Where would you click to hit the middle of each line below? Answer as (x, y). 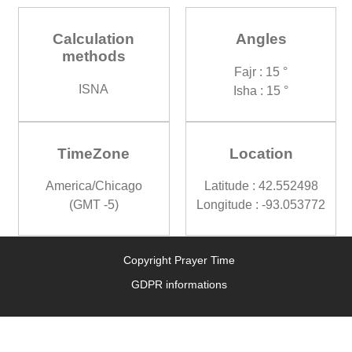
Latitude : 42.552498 (261, 186)
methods (93, 57)
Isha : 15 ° (261, 90)
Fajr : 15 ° (261, 71)
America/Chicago (93, 186)
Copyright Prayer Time (179, 260)
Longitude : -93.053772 (261, 205)
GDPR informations (179, 285)
